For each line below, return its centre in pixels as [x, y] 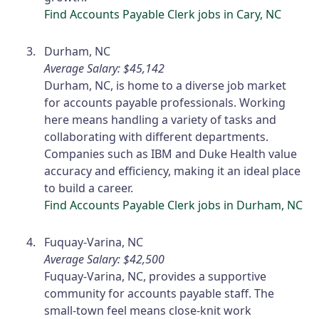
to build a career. [89, 188]
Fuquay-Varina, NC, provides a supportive [156, 276]
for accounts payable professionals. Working [165, 102]
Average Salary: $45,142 [105, 68]
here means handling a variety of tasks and [161, 119]
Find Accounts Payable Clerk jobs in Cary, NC [163, 14]
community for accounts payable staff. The [159, 293]
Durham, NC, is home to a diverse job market [166, 85]
